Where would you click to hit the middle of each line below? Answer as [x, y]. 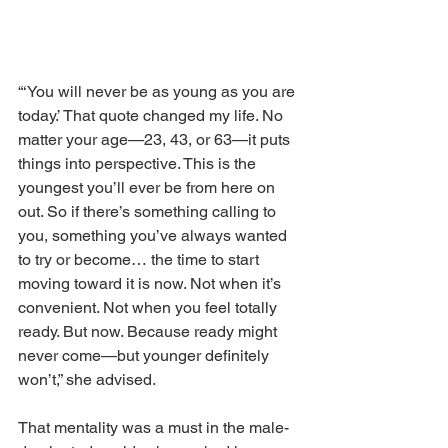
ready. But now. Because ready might [149, 332]
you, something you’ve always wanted [154, 236]
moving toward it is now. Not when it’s [151, 284]
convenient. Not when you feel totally [149, 308]
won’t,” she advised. [87, 380]
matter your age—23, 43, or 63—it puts [156, 140]
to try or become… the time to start [140, 260]
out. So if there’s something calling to [149, 212]
